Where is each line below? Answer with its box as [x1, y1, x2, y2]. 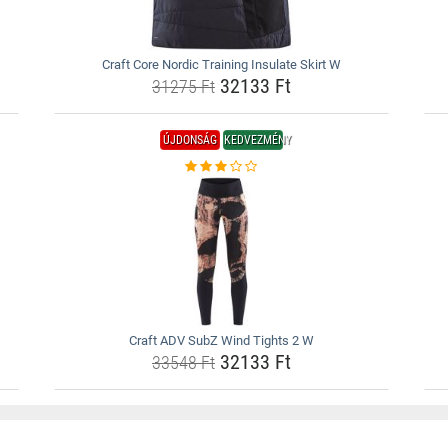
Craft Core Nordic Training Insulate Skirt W [101, 57, 341, 72]
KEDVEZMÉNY [223, 133, 291, 147]
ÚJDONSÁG [162, 133, 217, 147]
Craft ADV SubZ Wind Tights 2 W [128, 333, 314, 348]
